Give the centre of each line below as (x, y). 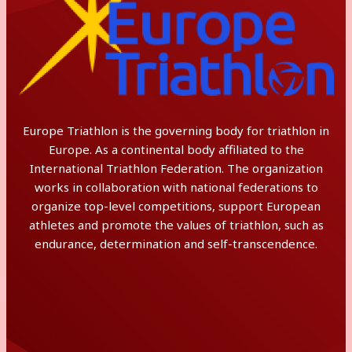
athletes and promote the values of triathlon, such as (176, 225)
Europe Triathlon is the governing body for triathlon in (176, 130)
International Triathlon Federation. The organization (176, 168)
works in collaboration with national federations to (176, 187)
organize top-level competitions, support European (176, 206)
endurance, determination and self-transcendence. (176, 244)
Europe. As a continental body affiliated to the (176, 149)
